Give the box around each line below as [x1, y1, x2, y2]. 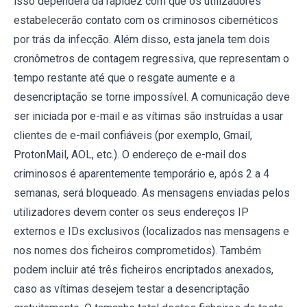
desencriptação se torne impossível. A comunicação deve [14, 90, 290, 103]
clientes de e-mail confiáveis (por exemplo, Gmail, [14, 129, 252, 142]
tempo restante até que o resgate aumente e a [14, 71, 235, 84]
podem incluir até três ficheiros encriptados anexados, [14, 263, 273, 276]
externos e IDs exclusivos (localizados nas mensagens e [14, 225, 289, 238]
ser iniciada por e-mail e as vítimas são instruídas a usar [14, 110, 283, 123]
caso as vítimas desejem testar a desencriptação [14, 282, 249, 295]
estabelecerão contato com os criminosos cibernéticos [14, 14, 278, 27]
